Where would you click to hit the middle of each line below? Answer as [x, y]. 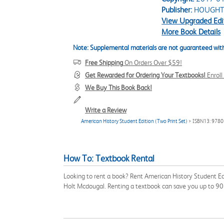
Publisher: [177, 10]
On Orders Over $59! [152, 62]
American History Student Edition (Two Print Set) [134, 121]
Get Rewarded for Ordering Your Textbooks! [145, 75]
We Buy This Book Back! [118, 87]
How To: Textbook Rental [109, 158]
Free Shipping [104, 62]
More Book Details [191, 32]
